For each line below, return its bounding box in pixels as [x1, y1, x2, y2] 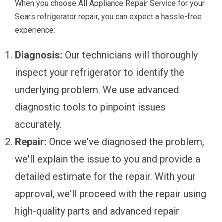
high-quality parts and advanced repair [15, 205, 179, 217]
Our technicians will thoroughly [62, 49, 198, 61]
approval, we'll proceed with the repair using [15, 187, 206, 200]
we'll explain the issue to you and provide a [15, 153, 200, 165]
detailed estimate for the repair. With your [15, 170, 196, 182]
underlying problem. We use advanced [15, 83, 179, 96]
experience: [15, 25, 55, 35]
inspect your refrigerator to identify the [15, 66, 184, 78]
